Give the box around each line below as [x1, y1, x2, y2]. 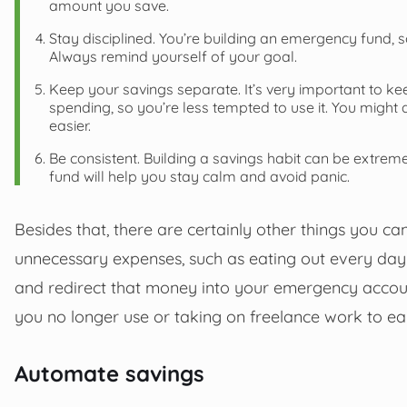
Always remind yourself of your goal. [49, 46, 297, 65]
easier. [49, 115, 91, 134]
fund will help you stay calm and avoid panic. [49, 166, 350, 185]
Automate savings [15, 359, 204, 387]
